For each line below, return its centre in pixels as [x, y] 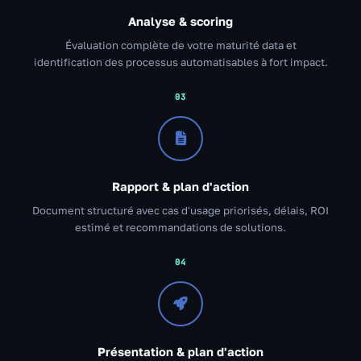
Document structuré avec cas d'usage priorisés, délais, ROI [180, 210]
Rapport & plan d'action [180, 186]
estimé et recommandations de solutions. [180, 227]
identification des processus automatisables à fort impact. [180, 62]
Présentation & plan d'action [180, 351]
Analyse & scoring [180, 21]
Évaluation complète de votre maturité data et [180, 45]
